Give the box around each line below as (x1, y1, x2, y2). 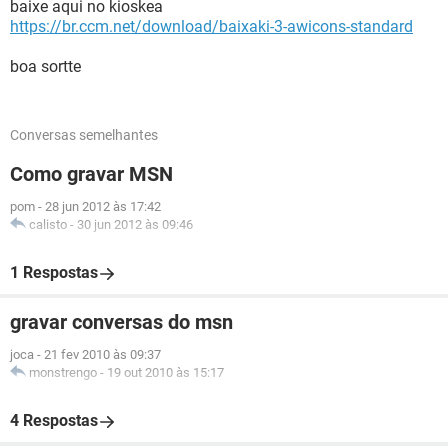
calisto (29, 217, 67, 232)
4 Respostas (10, 411, 98, 430)
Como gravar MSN (10, 162, 173, 186)
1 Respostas (10, 263, 98, 282)
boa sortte (10, 57, 81, 76)
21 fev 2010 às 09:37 (44, 347, 161, 362)
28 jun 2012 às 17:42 (45, 199, 161, 214)
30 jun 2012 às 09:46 (77, 217, 193, 232)
